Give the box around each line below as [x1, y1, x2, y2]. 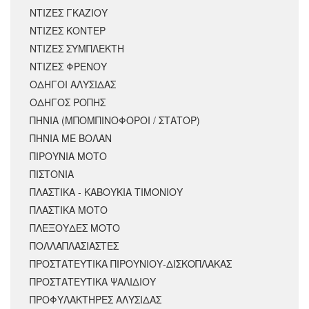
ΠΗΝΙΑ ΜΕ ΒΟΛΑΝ [30, 131, 112, 146]
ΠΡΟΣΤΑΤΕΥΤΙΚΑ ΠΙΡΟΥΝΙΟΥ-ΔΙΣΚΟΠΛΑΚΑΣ [30, 257, 232, 271]
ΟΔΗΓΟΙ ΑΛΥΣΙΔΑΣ [30, 77, 116, 92]
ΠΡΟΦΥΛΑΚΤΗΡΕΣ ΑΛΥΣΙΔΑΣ [30, 292, 161, 307]
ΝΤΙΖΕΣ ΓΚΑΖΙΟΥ [30, 6, 108, 20]
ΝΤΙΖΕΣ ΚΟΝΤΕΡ [30, 23, 106, 38]
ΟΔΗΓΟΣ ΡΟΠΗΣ [30, 95, 106, 110]
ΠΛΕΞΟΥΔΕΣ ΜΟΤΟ [30, 221, 120, 235]
